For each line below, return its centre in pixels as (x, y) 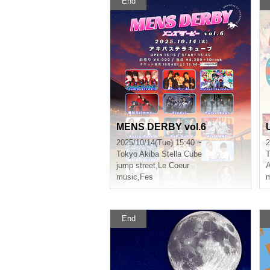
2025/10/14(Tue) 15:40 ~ (159, 143)
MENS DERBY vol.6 (161, 127)
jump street (136, 165)
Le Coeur (174, 165)
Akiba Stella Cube (171, 154)
